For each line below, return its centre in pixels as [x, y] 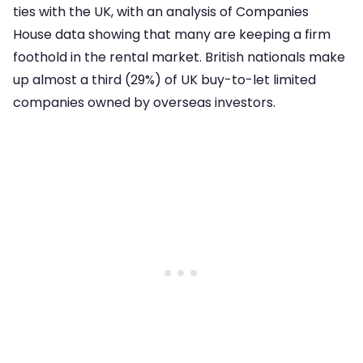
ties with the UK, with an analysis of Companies [161, 11]
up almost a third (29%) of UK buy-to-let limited [164, 79]
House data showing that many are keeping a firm [172, 34]
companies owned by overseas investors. [144, 102]
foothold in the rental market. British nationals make [179, 57]
